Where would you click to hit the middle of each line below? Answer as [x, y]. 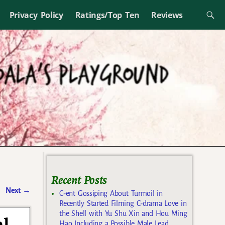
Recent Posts [79, 180]
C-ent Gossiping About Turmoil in [111, 194]
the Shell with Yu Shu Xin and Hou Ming [123, 214]
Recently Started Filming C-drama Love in [123, 204]
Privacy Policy [36, 15]
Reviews [167, 15]
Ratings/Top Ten [107, 15]
